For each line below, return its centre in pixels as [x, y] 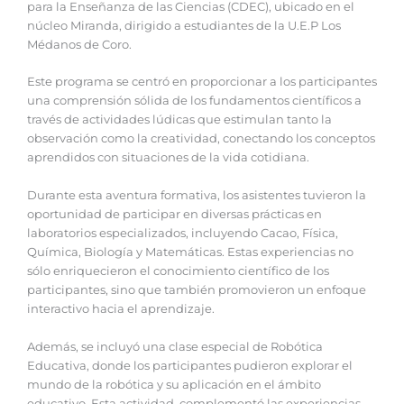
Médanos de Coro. [79, 44]
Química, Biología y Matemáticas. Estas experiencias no [190, 252]
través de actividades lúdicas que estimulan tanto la [179, 120]
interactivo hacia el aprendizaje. [121, 309]
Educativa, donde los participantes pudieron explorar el [190, 366]
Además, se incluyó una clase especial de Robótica [175, 347]
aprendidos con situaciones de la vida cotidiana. [168, 158]
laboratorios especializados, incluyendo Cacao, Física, [183, 234]
